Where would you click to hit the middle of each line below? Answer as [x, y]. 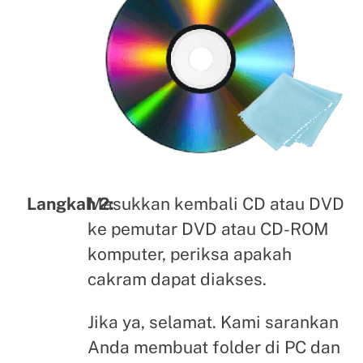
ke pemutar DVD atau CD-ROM [208, 228]
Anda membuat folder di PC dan [214, 348]
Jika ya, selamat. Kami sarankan [213, 322]
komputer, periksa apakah [189, 254]
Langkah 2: [70, 204]
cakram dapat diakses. [177, 279]
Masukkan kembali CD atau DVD [216, 203]
